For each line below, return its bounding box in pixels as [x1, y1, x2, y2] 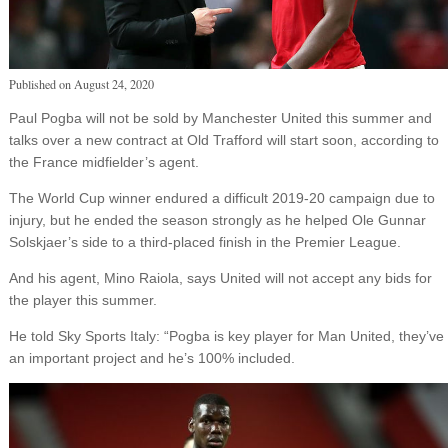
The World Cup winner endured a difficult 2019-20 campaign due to [8, 190, 435, 207]
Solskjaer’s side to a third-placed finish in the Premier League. [8, 234, 401, 251]
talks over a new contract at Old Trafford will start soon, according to [8, 132, 439, 149]
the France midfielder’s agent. [8, 154, 199, 171]
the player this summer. [8, 292, 157, 309]
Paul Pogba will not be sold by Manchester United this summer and [8, 110, 432, 127]
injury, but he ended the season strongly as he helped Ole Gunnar [8, 212, 426, 229]
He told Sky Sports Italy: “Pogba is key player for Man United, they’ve [8, 328, 444, 345]
